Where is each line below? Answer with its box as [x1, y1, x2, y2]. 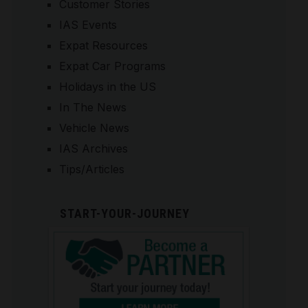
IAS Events [58, 17, 117, 32]
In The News [58, 100, 126, 114]
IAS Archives [58, 141, 128, 155]
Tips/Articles [58, 162, 124, 176]
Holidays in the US [58, 79, 156, 93]
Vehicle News [58, 120, 129, 135]
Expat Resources [58, 38, 148, 52]
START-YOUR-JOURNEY [59, 206, 190, 221]
